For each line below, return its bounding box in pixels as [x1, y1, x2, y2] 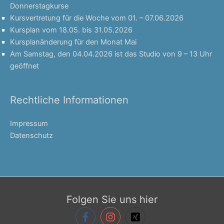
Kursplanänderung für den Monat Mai [10, 37, 136, 47]
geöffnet [10, 61, 39, 71]
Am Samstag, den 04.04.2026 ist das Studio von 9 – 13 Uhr [10, 49, 212, 59]
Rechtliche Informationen [10, 94, 128, 106]
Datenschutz [10, 131, 53, 140]
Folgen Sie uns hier [66, 193, 157, 205]
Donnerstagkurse [10, 1, 68, 11]
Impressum [10, 119, 48, 128]
